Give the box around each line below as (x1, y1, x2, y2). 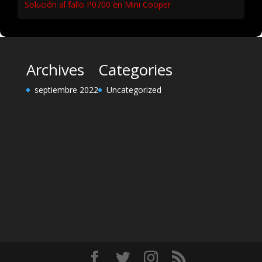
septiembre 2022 (34, 84, 98, 95)
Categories (98, 58, 173, 80)
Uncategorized (106, 84, 161, 95)
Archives (26, 58, 84, 80)
